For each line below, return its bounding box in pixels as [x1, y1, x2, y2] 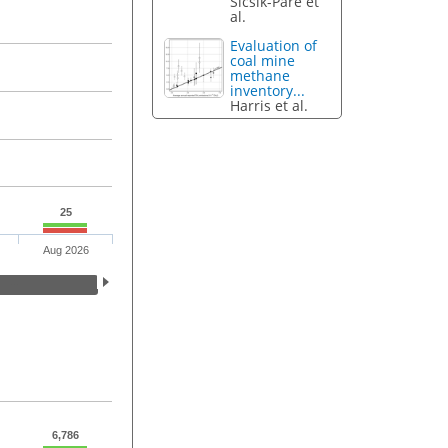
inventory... [230, 81, 306, 101]
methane [230, 66, 291, 86]
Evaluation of [230, 36, 318, 56]
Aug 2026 [42, 244, 89, 257]
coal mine [230, 51, 296, 71]
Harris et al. [230, 96, 309, 116]
